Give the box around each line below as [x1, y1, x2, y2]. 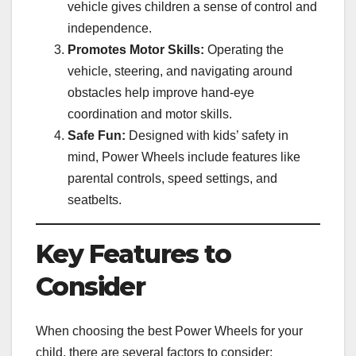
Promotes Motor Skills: [68, 42, 204, 56]
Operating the [204, 42, 284, 56]
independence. [68, 21, 152, 35]
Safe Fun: [68, 128, 126, 142]
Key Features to [36, 238, 230, 269]
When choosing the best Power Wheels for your [36, 324, 303, 339]
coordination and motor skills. [68, 106, 232, 121]
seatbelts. [68, 192, 122, 207]
